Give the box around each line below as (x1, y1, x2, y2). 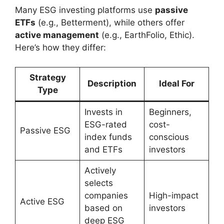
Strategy (29, 72, 66, 82)
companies (84, 190, 128, 200)
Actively (84, 165, 116, 175)
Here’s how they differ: (15, 42, 106, 53)
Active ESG (19, 196, 64, 206)
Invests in (84, 106, 122, 117)
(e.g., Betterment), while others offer (35, 17, 184, 28)
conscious (148, 131, 189, 142)
